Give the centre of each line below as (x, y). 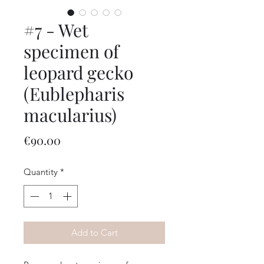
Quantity (41, 171)
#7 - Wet (56, 30)
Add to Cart (94, 233)
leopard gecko (78, 72)
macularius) (70, 115)
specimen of (71, 51)
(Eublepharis (74, 93)
